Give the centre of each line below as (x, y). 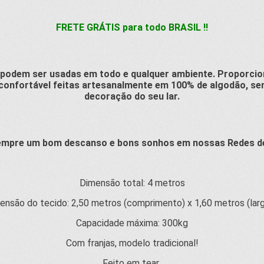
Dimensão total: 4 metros (132, 183)
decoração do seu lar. (132, 96)
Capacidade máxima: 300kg (132, 223)
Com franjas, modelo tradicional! (132, 243)
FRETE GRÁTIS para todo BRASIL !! (132, 27)
